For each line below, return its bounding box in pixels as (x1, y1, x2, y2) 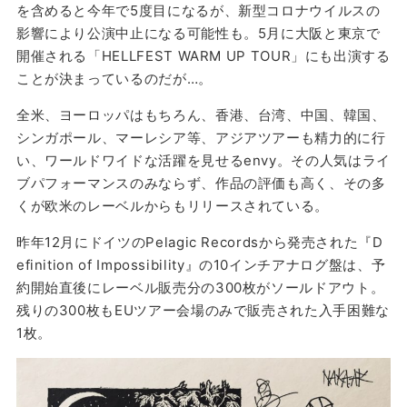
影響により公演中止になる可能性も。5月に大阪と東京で (15, 24, 381, 42)
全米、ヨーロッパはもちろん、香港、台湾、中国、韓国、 (15, 105, 386, 124)
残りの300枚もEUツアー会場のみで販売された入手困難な (15, 301, 390, 319)
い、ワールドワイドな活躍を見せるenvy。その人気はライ (15, 151, 391, 169)
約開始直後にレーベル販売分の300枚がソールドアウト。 (15, 278, 385, 296)
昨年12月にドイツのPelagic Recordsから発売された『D (15, 233, 383, 251)
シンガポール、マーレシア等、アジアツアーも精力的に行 (15, 128, 386, 146)
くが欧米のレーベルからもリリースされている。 (15, 196, 330, 214)
